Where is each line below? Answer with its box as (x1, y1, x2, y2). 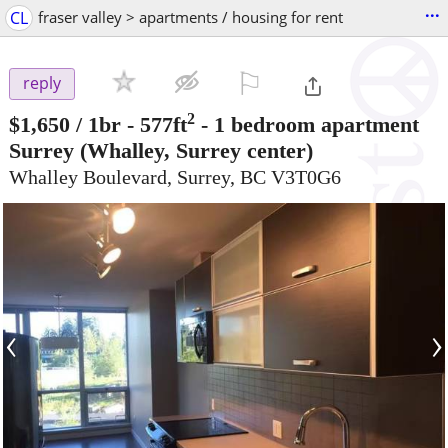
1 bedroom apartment (214, 112, 419, 138)
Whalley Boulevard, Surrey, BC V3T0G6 (9, 166, 341, 189)
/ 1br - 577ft (76, 112, 187, 138)
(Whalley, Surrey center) (74, 138, 313, 164)
